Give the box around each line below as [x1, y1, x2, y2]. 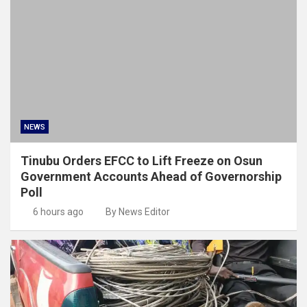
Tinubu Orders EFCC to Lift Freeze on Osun [21, 153, 262, 168]
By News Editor [106, 206, 170, 217]
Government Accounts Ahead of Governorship [21, 169, 282, 184]
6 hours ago [32, 206, 84, 217]
